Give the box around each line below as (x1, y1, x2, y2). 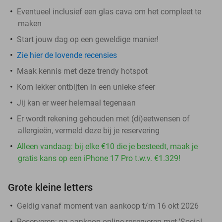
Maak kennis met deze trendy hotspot (17, 66, 148, 76)
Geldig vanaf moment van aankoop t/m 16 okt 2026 (17, 201, 199, 211)
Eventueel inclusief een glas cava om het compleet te (17, 6, 201, 16)
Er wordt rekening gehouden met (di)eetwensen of (17, 113, 190, 123)
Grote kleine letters (8, 181, 93, 193)
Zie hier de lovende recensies (17, 50, 117, 60)
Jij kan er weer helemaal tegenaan (17, 98, 136, 108)
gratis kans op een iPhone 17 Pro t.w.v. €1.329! (18, 153, 180, 163)
